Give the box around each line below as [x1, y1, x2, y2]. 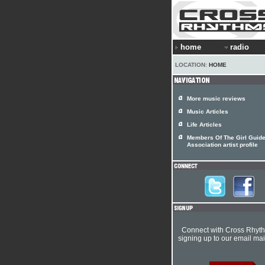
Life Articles [187, 121, 222, 128]
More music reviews [187, 95, 245, 102]
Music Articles [187, 108, 228, 115]
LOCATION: [175, 62, 209, 68]
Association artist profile [187, 141, 258, 150]
